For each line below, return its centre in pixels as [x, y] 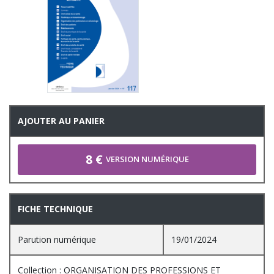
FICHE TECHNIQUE [55, 209]
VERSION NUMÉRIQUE [147, 159]
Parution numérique [57, 239]
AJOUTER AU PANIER [61, 120]
